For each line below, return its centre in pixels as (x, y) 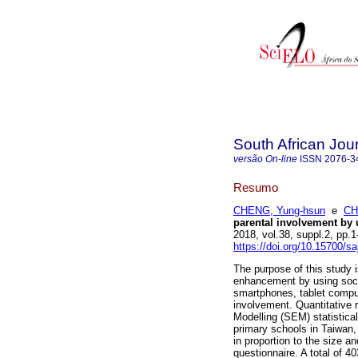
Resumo (256, 187)
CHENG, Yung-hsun (279, 211)
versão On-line (265, 159)
